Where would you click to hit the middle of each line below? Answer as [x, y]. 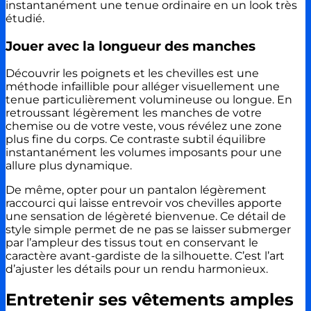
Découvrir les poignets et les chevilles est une [132, 74]
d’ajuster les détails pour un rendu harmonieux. [137, 269]
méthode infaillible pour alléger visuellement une [143, 87]
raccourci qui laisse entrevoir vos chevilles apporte [144, 203]
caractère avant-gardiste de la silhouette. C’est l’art [145, 256]
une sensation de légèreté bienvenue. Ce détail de [146, 217]
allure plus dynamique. [69, 166]
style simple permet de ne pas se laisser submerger [148, 230]
